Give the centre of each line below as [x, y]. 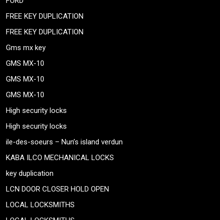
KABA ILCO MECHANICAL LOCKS [60, 158]
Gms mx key [26, 48]
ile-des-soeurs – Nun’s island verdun [64, 142]
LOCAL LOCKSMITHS [40, 205]
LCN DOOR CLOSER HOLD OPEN [57, 189]
